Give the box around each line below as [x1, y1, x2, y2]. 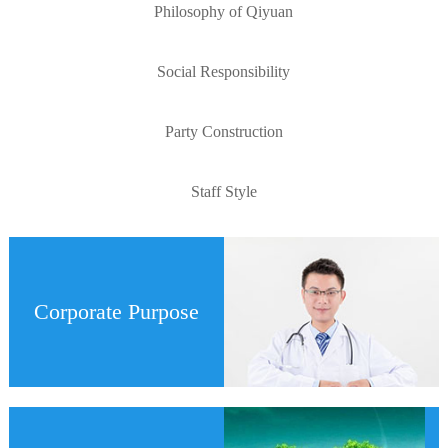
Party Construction [164, 122, 283, 140]
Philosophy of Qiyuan [154, 2, 294, 20]
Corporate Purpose [33, 298, 199, 324]
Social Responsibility [157, 62, 291, 80]
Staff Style [190, 182, 257, 200]
